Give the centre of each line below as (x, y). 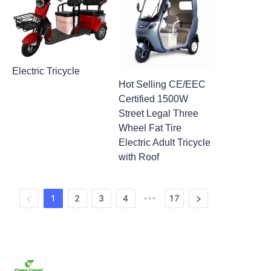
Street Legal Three (158, 114)
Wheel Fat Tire (150, 128)
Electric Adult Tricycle (164, 143)
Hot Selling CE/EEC (162, 85)
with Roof (139, 157)
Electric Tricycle (46, 71)
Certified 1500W (153, 99)
